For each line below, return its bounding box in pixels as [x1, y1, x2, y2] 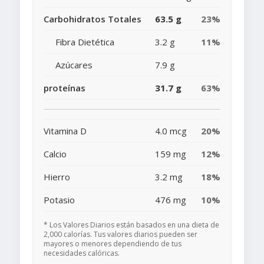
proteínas [44, 82, 85, 94]
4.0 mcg [155, 125, 187, 137]
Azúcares [55, 59, 93, 71]
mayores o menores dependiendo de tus [44, 239, 181, 249]
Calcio [44, 148, 67, 160]
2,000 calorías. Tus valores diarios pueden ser [44, 229, 197, 240]
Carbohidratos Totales [44, 13, 141, 25]
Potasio [44, 194, 75, 206]
